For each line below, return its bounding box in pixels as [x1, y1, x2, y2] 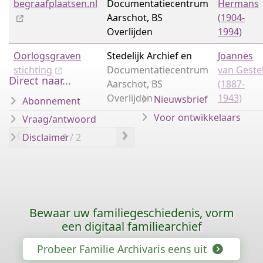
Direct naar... [9, 73, 71, 87]
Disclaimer [22, 131, 69, 144]
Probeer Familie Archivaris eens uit [36, 242, 210, 256]
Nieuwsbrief [154, 93, 208, 106]
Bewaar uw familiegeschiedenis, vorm [29, 205, 234, 221]
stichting [14, 63, 52, 76]
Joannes [218, 49, 253, 62]
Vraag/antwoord [22, 113, 96, 126]
